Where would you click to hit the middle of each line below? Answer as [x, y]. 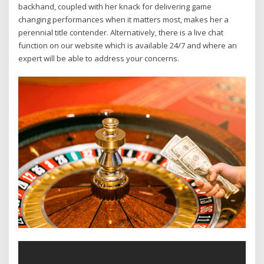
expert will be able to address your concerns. [99, 58]
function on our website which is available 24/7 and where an [128, 45]
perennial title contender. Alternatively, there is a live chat [121, 32]
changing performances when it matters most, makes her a [124, 19]
